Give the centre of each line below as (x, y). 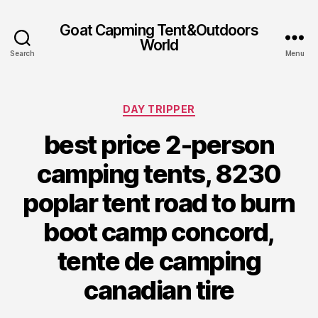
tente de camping (159, 261)
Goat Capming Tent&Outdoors (159, 30)
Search (22, 53)
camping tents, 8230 (159, 174)
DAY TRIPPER (159, 109)
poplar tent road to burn (159, 203)
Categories (190, 106)
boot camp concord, (159, 232)
